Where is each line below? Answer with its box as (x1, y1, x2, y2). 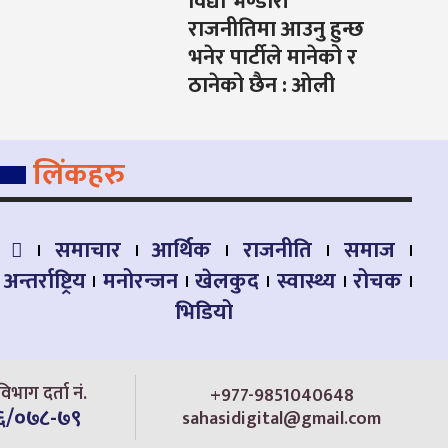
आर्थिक (152, 231, 212, 269)
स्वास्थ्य (276, 262, 336, 300)
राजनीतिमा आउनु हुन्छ (188, 11, 365, 49)
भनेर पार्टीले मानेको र (188, 39, 358, 77)
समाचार (54, 231, 121, 269)
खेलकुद (195, 262, 260, 300)
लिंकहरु (32, 149, 125, 200)
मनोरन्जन (103, 262, 179, 300)
